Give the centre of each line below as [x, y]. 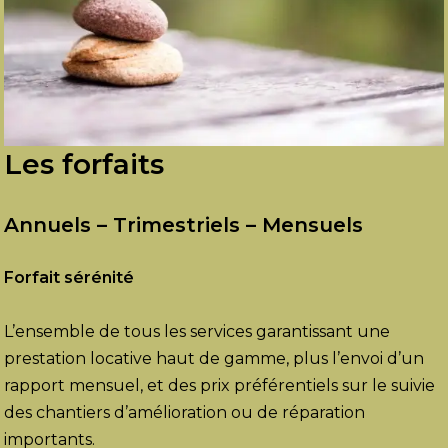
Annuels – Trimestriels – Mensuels [184, 225]
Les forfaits [84, 164]
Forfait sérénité [69, 278]
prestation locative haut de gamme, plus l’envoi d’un [214, 359]
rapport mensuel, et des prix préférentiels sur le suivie [220, 386]
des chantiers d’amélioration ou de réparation [185, 413]
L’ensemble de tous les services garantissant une [197, 332]
